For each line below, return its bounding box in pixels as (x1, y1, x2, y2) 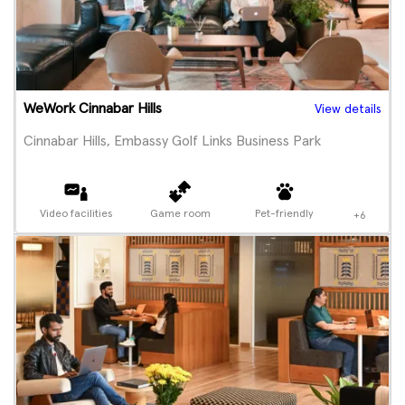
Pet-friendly (255, 209, 315, 220)
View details (315, 103, 381, 116)
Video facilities (39, 209, 112, 220)
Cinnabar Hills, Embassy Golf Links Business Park (24, 134, 321, 148)
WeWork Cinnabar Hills (24, 101, 162, 116)
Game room (149, 209, 211, 220)
